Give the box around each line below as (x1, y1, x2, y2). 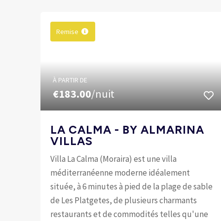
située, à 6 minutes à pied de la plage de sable (50, 181, 213, 192)
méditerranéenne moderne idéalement (50, 167, 190, 178)
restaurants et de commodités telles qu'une (50, 208, 209, 220)
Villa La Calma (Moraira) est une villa (50, 153, 177, 164)
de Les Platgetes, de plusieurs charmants (50, 194, 197, 206)
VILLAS (50, 134, 93, 148)
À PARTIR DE (53, 75, 88, 84)
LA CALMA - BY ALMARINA (50, 122, 205, 137)
